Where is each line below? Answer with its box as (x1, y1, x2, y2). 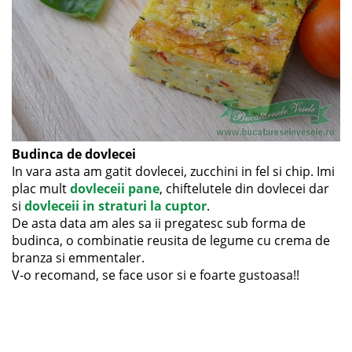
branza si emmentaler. (12, 249, 145, 266)
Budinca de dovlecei (12, 145, 136, 163)
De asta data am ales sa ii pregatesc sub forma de (12, 214, 306, 232)
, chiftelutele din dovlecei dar (159, 180, 329, 197)
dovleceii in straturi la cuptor (24, 197, 207, 214)
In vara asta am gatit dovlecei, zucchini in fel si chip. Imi (12, 163, 335, 180)
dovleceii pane (70, 180, 159, 197)
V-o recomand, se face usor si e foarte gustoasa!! (12, 266, 299, 284)
